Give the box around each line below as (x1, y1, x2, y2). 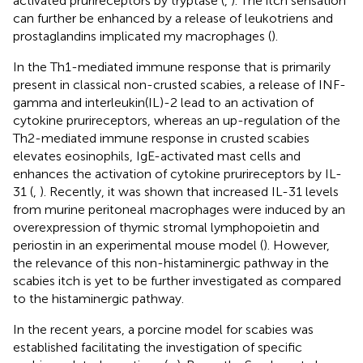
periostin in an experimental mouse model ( (13, 237, 263, 253)
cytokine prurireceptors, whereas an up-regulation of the (13, 112, 340, 128)
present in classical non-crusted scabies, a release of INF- (13, 76, 346, 92)
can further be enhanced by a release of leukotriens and (13, 10, 333, 26)
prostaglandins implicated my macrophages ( (13, 28, 271, 44)
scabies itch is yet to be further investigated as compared (13, 272, 341, 288)
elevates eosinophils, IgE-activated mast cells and (13, 147, 301, 164)
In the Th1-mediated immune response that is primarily (13, 58, 331, 75)
